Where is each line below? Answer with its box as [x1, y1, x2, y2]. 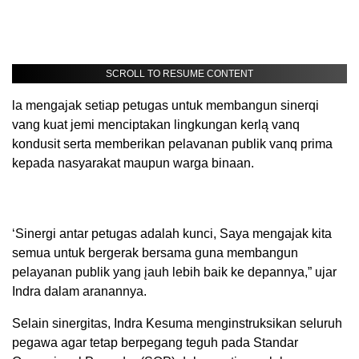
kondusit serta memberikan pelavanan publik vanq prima [12, 137, 333, 151]
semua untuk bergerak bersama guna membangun [12, 246, 298, 260]
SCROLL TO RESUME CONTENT [106, 68, 253, 80]
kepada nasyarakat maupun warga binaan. [12, 156, 254, 171]
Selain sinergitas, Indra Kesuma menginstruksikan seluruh [12, 317, 342, 331]
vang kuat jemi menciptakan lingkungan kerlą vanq [12, 118, 300, 132]
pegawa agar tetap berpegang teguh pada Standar [12, 336, 298, 350]
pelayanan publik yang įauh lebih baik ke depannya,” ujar [12, 265, 337, 280]
